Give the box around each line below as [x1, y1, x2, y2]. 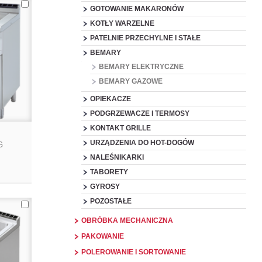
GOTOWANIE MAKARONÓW [90, 5, 184, 13]
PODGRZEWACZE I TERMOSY [90, 109, 190, 118]
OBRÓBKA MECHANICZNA [81, 216, 174, 225]
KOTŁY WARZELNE [90, 19, 155, 27]
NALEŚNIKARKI [90, 153, 144, 161]
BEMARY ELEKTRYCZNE [99, 63, 184, 71]
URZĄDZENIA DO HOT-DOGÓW [90, 139, 195, 147]
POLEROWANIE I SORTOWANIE [81, 248, 187, 256]
